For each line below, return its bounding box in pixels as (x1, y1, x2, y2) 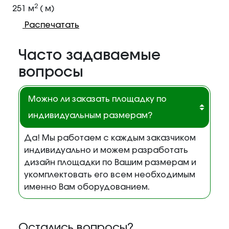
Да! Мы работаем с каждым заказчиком (24, 134, 196, 143)
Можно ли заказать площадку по (28, 95, 167, 104)
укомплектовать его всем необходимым (24, 171, 195, 179)
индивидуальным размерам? (28, 111, 152, 120)
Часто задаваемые (18, 49, 161, 63)
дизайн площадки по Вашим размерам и (24, 158, 196, 167)
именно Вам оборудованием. (24, 183, 150, 192)
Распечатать (22, 21, 79, 30)
